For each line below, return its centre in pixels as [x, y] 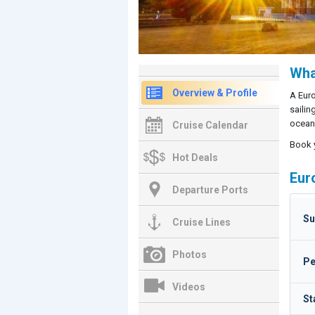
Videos [189, 287]
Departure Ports [210, 190]
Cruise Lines [201, 222]
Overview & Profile [215, 93]
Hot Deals [195, 157]
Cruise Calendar [210, 125]
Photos [189, 255]
